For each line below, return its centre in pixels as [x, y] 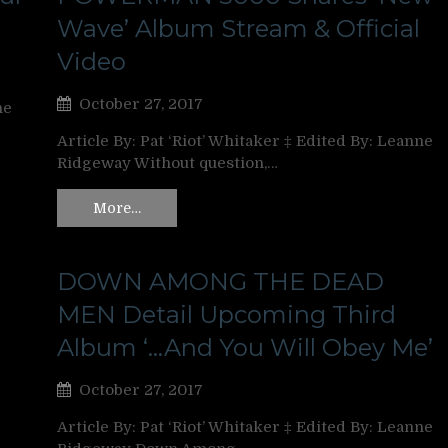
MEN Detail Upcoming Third [226, 314]
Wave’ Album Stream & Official [238, 28]
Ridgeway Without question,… [167, 163]
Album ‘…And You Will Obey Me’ [245, 347]
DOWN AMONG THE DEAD [220, 281]
